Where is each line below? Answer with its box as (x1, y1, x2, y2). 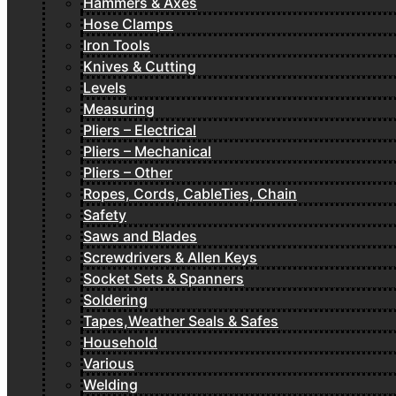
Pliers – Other (83, 163, 172, 181)
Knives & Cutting (83, 57, 196, 75)
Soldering (83, 290, 148, 308)
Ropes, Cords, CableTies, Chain (83, 184, 297, 202)
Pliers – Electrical (83, 120, 196, 139)
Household (83, 332, 157, 351)
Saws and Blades (83, 226, 197, 245)
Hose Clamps (83, 14, 173, 33)
